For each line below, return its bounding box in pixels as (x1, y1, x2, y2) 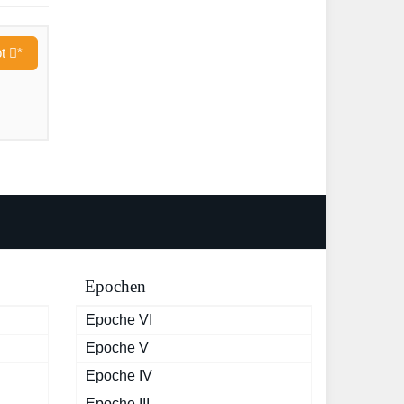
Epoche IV (85, 368, 152, 384)
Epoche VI (85, 312, 152, 328)
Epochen (84, 277, 146, 297)
